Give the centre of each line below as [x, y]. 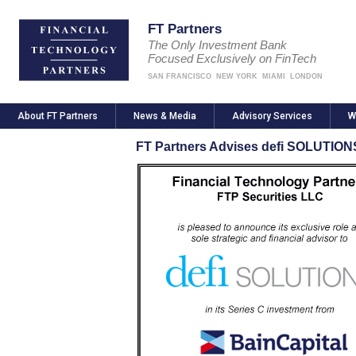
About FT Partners [58, 116]
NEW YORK [237, 76]
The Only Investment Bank [217, 45]
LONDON [306, 76]
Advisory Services [272, 116]
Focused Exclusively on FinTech [232, 58]
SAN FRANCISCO [180, 76]
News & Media [165, 116]
